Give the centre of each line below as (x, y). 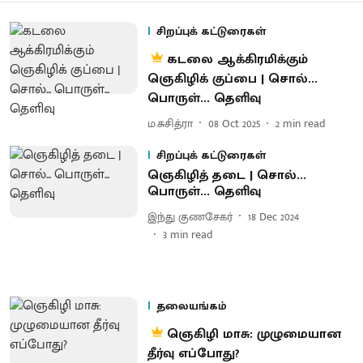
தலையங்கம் (191, 306)
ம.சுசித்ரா (170, 123)
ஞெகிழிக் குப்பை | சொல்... (232, 79)
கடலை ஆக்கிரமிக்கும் (237, 60)
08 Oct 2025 (234, 123)
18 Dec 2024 (273, 216)
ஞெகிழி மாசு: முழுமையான (254, 334)
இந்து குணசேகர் (190, 216)
